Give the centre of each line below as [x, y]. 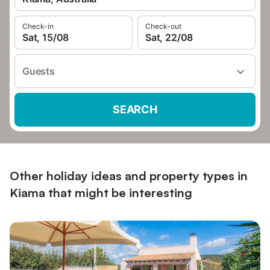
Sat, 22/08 [169, 37]
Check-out [163, 26]
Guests [39, 71]
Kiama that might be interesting [101, 193]
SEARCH [135, 109]
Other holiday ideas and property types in [129, 176]
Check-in [38, 26]
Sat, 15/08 [46, 37]
